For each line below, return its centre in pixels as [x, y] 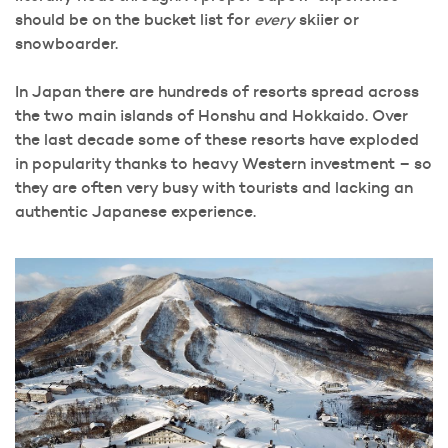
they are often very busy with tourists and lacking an [214, 187]
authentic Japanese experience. [135, 211]
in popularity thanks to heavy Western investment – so [223, 163]
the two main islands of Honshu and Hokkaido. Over [211, 115]
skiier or [327, 19]
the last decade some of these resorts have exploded [217, 139]
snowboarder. [66, 43]
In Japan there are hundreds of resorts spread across [217, 91]
